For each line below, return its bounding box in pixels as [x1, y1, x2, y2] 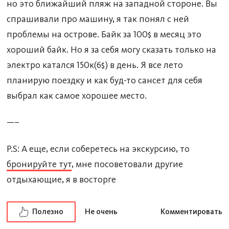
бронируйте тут [7, 158, 72, 170]
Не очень [85, 207, 118, 216]
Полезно [32, 207, 63, 216]
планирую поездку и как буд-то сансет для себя [7, 75, 202, 86]
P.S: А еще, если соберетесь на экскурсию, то [7, 143, 190, 154]
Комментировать [161, 207, 222, 216]
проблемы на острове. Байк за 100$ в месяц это [7, 29, 201, 40]
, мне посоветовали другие [72, 158, 183, 170]
